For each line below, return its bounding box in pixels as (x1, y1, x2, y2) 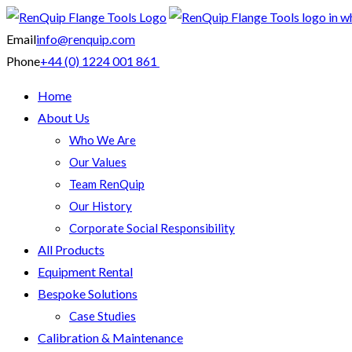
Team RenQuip (69, 177, 145, 191)
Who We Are (69, 133, 136, 147)
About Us (38, 110, 90, 125)
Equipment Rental (38, 264, 133, 279)
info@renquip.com (36, 31, 135, 46)
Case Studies (69, 309, 136, 323)
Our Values (69, 155, 126, 169)
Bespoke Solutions (38, 286, 137, 301)
